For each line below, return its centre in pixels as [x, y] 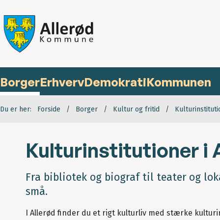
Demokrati [115, 82]
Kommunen [179, 82]
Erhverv [62, 82]
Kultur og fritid [136, 110]
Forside [49, 110]
